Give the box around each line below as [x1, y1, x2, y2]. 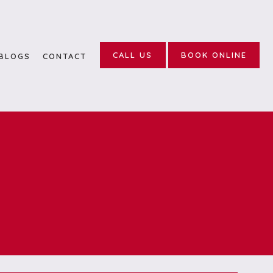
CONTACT [43, 51, 87, 61]
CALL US [113, 50, 153, 60]
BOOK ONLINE [181, 50, 247, 60]
